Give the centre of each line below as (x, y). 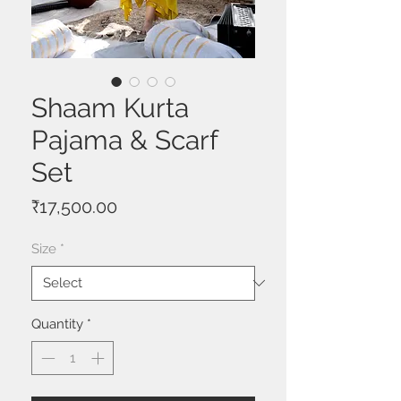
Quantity (57, 324)
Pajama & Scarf (124, 140)
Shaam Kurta (110, 107)
